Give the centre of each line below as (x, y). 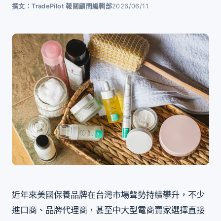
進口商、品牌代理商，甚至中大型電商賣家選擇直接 (108, 210)
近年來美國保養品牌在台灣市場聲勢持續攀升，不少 (108, 194)
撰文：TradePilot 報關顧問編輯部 (62, 6)
